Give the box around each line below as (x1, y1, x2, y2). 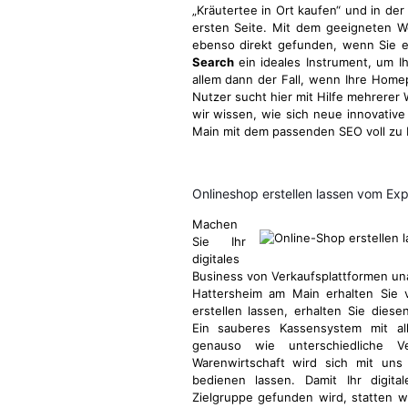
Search (191, 55, 234, 69)
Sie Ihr (191, 234, 246, 249)
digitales (191, 251, 240, 266)
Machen (191, 217, 238, 231)
